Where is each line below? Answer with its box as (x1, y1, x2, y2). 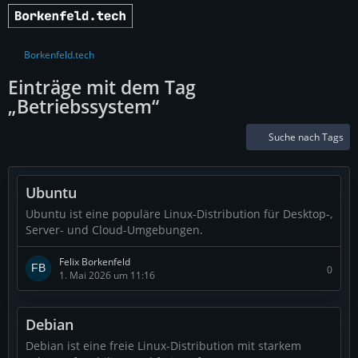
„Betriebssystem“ (8, 93, 159, 119)
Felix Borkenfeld (59, 255, 130, 268)
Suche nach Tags (268, 130, 344, 144)
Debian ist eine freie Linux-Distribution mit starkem (26, 338, 301, 353)
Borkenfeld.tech (24, 48, 94, 62)
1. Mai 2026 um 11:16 (59, 268, 155, 282)
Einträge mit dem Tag (8, 74, 196, 100)
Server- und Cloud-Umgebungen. (26, 222, 203, 237)
